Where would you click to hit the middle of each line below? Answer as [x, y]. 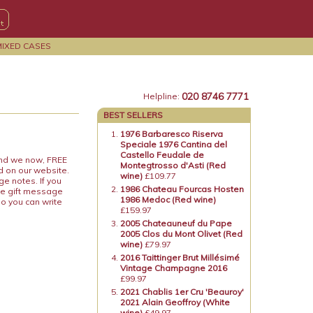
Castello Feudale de [162, 155]
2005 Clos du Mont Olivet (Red [182, 234]
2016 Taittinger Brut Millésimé [180, 257]
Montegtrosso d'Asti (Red [173, 165]
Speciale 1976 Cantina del [174, 144]
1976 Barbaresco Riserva [172, 134]
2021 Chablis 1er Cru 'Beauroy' [182, 292]
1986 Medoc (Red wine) [168, 199]
